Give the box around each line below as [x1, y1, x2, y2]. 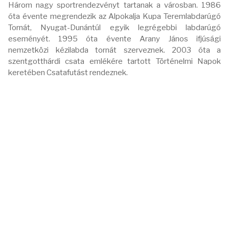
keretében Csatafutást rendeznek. [8, 67, 128, 77]
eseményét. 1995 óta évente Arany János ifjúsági [8, 34, 221, 43]
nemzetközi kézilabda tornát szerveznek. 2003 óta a [8, 45, 221, 55]
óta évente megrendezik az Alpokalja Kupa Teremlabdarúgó [8, 11, 221, 21]
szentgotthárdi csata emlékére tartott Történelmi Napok [8, 56, 221, 66]
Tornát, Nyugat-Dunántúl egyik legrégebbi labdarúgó [8, 22, 221, 32]
